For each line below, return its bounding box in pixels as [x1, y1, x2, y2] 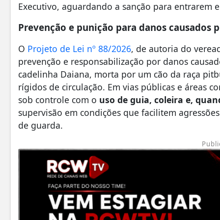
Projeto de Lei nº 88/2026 [27, 43, 131, 55]
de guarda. [18, 119, 63, 132]
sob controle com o [18, 94, 99, 106]
